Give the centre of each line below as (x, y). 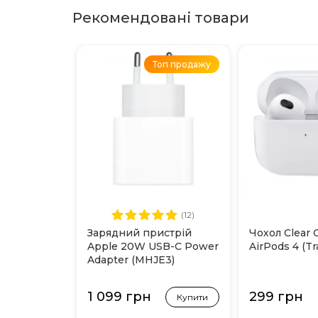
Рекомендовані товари (161, 18)
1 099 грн (119, 297)
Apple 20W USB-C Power (153, 246)
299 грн (276, 297)
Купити (192, 297)
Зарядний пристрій (139, 233)
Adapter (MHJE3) (131, 260)
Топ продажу (182, 64)
